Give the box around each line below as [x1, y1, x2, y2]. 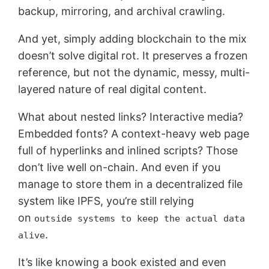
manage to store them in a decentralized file [18, 177, 243, 190]
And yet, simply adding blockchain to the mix [18, 32, 247, 45]
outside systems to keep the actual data [34, 213, 246, 223]
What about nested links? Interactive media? [18, 110, 244, 123]
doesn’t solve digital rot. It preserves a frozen [18, 49, 249, 62]
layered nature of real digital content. [18, 82, 207, 95]
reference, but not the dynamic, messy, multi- [18, 65, 250, 79]
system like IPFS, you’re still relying [18, 194, 195, 207]
